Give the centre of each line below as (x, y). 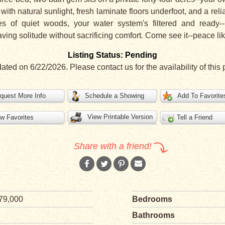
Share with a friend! (113, 146)
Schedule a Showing (115, 96)
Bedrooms (152, 199)
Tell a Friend (195, 117)
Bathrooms (153, 215)
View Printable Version (120, 117)
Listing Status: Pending (113, 55)
